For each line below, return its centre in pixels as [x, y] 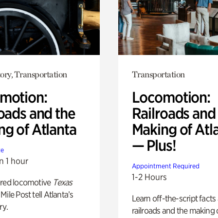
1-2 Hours [149, 177]
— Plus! [154, 145]
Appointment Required [165, 166]
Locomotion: [171, 97]
